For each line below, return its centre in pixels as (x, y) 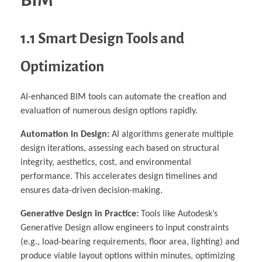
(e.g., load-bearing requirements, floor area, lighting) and (130, 242)
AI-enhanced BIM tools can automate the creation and (123, 97)
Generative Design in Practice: (80, 214)
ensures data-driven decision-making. (92, 191)
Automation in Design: (65, 135)
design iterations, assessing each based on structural (120, 149)
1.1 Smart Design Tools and (102, 38)
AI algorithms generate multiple (171, 135)
